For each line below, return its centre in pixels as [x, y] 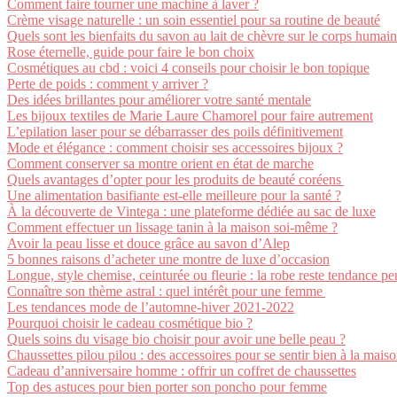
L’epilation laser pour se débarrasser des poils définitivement [175, 132]
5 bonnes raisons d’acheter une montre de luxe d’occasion [168, 259]
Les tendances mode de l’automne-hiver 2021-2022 [151, 307]
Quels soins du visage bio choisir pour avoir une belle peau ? [176, 339]
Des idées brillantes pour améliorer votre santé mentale [159, 100]
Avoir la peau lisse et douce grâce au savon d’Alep [148, 243]
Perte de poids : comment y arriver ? [108, 84]
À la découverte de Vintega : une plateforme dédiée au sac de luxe [191, 211]
